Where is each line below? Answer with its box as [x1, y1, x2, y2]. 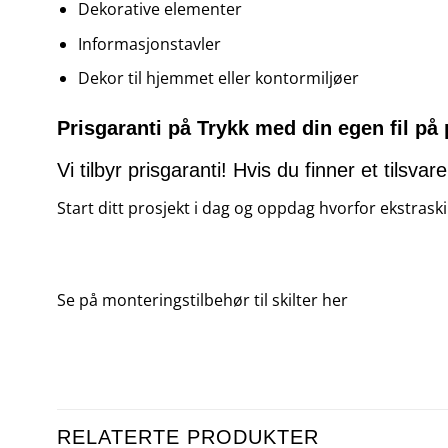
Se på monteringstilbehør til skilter [57, 288, 318, 311]
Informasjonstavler [77, 32, 221, 55]
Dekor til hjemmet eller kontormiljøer [77, 67, 359, 90]
